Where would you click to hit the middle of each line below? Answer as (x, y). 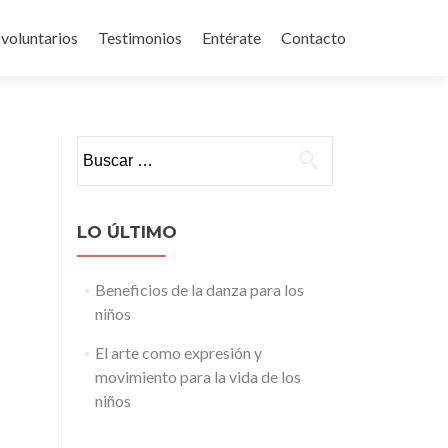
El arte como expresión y (178, 352)
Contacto (313, 37)
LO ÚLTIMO (127, 232)
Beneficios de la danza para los (199, 289)
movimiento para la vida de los (197, 376)
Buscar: (102, 146)
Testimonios (140, 37)
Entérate (231, 37)
